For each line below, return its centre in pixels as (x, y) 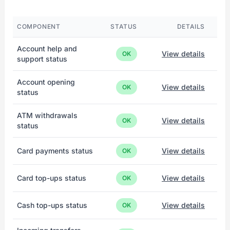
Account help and (47, 49)
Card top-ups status (52, 178)
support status (42, 59)
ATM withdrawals (47, 115)
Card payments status (55, 151)
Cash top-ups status (52, 205)
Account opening (46, 82)
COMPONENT (39, 26)
